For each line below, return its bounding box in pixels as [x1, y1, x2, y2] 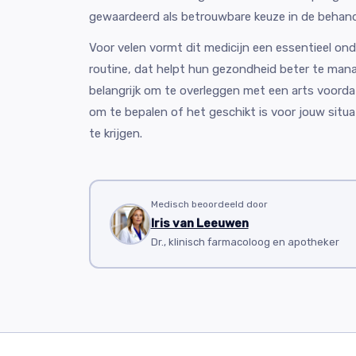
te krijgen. [89, 126, 142, 141]
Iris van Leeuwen [150, 216, 249, 230]
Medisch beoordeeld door [150, 199, 268, 210]
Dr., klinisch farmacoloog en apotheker [150, 236, 339, 248]
